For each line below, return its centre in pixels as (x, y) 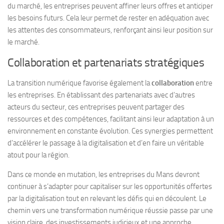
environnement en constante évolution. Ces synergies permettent (110, 131)
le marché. (23, 42)
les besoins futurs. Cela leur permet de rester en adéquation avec (108, 18)
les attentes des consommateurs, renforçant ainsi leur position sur (110, 30)
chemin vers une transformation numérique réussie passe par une (110, 211)
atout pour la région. (38, 155)
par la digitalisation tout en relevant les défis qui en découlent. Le (107, 199)
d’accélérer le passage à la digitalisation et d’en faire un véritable (106, 143)
